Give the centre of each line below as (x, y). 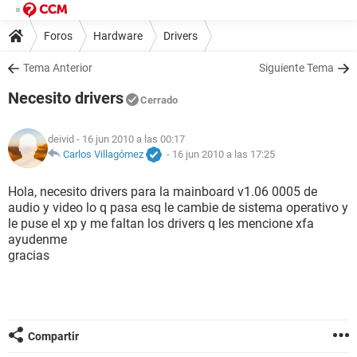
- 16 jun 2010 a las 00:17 (129, 139)
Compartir (53, 336)
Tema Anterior (58, 68)
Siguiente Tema (296, 68)
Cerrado (159, 100)
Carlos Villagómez (103, 155)
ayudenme (37, 239)
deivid (61, 139)
